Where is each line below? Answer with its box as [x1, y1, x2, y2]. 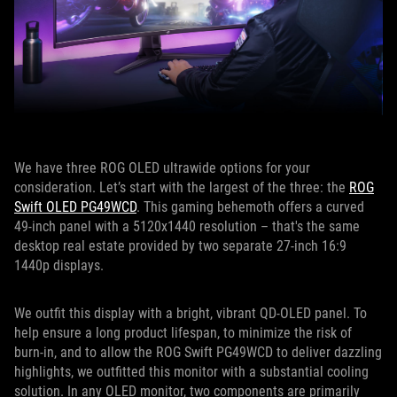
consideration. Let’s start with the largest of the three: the [14, 179, 349, 197]
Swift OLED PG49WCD [14, 198, 136, 216]
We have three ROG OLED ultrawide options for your [14, 160, 310, 177]
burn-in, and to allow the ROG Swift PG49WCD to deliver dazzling [14, 344, 382, 362]
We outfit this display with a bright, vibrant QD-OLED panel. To [14, 305, 367, 323]
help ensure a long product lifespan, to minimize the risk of [14, 324, 352, 342]
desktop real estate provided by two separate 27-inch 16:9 [14, 237, 346, 255]
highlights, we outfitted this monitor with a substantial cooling [14, 363, 369, 381]
